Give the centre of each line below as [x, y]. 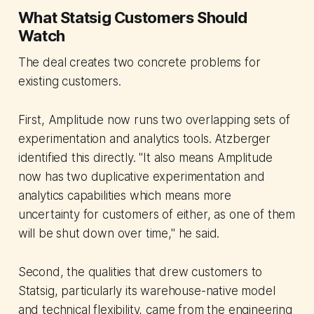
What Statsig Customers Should [132, 17]
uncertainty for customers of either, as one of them [157, 214]
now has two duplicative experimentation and [141, 176]
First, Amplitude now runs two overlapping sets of [154, 120]
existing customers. [69, 81]
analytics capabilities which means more [125, 195]
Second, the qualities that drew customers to [140, 272]
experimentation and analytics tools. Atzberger [144, 138]
